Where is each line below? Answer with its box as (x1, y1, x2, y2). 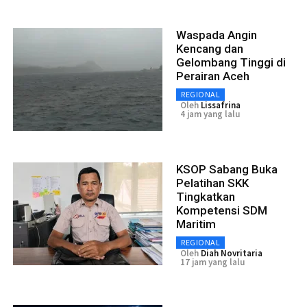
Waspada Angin (176, 27, 257, 42)
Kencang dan (176, 41, 243, 56)
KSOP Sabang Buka (176, 162, 278, 176)
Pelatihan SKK (176, 175, 249, 190)
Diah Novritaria (201, 247, 262, 259)
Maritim (176, 217, 216, 231)
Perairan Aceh (176, 69, 249, 83)
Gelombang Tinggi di (176, 55, 286, 69)
